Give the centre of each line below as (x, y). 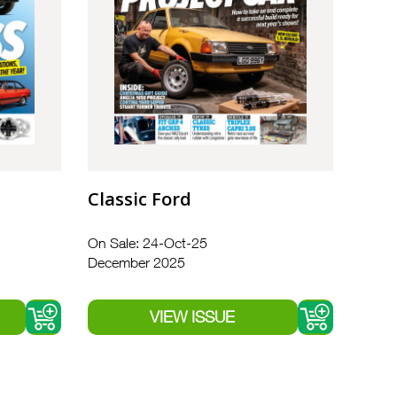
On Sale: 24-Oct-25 (147, 243)
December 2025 (136, 263)
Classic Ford (139, 199)
